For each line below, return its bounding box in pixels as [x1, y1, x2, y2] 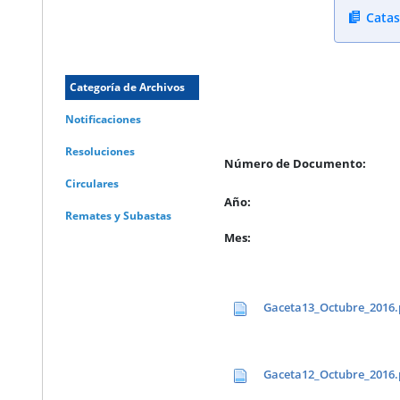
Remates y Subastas [65, 208, 172, 224]
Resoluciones [65, 144, 136, 160]
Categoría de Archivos [70, 79, 186, 96]
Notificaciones [65, 112, 142, 128]
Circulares [65, 176, 120, 192]
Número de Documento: [224, 155, 367, 172]
